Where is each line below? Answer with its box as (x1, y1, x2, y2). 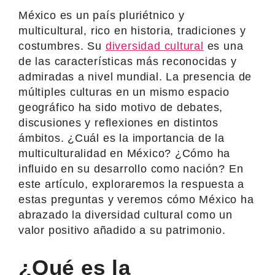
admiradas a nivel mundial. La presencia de (18, 70, 252, 83)
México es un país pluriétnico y (18, 9, 185, 21)
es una (203, 39, 244, 52)
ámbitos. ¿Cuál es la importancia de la (18, 131, 225, 144)
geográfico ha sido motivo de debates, (18, 101, 223, 114)
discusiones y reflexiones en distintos (18, 116, 219, 129)
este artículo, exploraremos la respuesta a (18, 177, 245, 190)
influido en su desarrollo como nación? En (18, 162, 244, 175)
